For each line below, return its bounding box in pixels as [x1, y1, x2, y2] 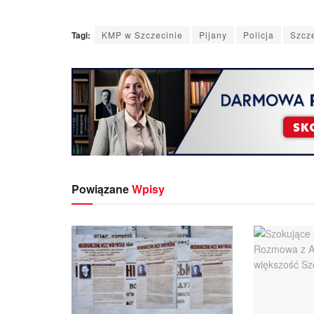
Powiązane [71, 180, 129, 197]
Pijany [199, 28, 227, 41]
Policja [243, 28, 274, 41]
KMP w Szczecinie [102, 28, 183, 41]
